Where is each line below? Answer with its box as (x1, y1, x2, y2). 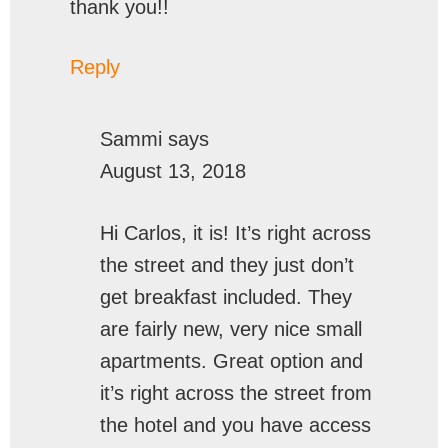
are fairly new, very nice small (100, 317, 362, 340)
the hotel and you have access (100, 413, 371, 436)
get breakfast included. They (100, 285, 352, 308)
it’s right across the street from (100, 381, 372, 404)
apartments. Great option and (100, 349, 363, 372)
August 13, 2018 (100, 159, 246, 182)
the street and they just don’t (100, 253, 354, 276)
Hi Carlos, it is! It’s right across (100, 221, 371, 244)
